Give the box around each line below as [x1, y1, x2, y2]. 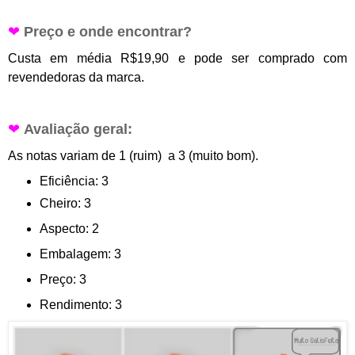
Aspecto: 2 [40, 221, 99, 235]
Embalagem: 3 [40, 246, 121, 261]
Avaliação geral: [24, 120, 132, 137]
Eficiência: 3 [40, 174, 109, 188]
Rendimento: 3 [40, 297, 122, 311]
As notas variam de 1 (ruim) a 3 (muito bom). [8, 148, 258, 162]
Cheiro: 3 [40, 196, 91, 210]
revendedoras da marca [8, 70, 141, 84]
